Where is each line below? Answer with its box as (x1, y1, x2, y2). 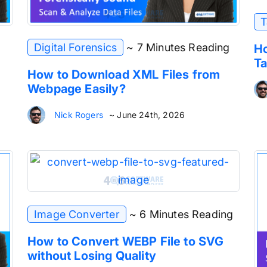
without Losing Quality (27, 248, 156, 263)
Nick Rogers (54, 110, 103, 120)
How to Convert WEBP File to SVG (27, 234, 224, 249)
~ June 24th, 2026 (108, 110, 185, 120)
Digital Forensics (34, 41, 117, 54)
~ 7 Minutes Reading (126, 41, 230, 54)
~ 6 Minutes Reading (129, 207, 234, 221)
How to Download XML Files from (27, 67, 221, 82)
